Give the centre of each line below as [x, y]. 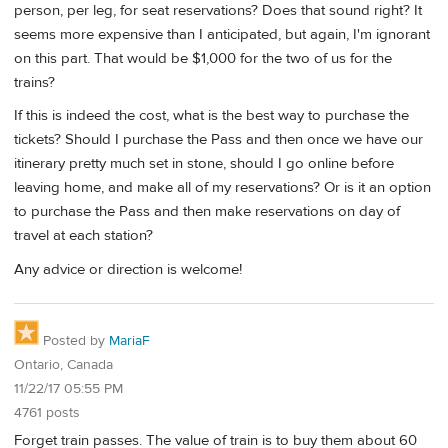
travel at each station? [83, 236]
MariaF [129, 340]
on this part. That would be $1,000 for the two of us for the [203, 59]
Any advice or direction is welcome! [128, 269]
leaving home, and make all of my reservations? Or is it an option [222, 188]
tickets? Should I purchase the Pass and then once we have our [218, 140]
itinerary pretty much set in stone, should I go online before [204, 164]
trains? [34, 83]
